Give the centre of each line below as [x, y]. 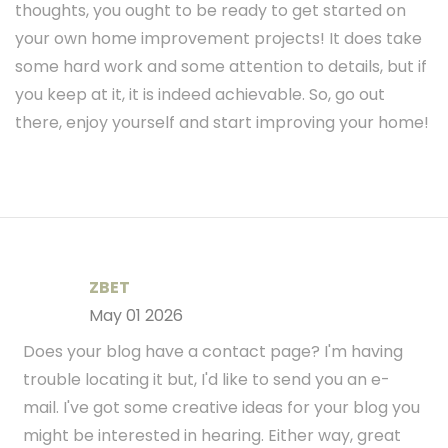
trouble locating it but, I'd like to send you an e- [206, 380]
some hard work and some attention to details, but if [221, 67]
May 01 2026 [136, 316]
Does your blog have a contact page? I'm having [213, 352]
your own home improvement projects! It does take [218, 39]
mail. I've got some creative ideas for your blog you [221, 408]
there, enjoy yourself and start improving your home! [222, 123]
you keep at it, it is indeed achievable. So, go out [200, 95]
